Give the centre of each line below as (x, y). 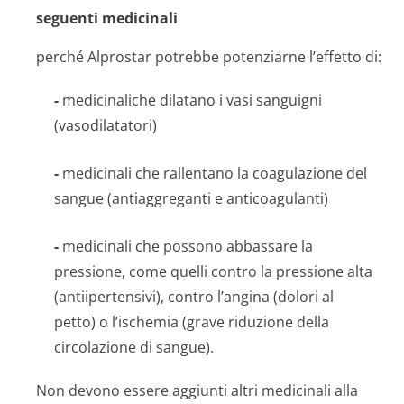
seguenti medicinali (107, 18)
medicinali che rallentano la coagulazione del (213, 173)
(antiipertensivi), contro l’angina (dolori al (194, 297)
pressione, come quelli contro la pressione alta (213, 271)
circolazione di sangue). (134, 347)
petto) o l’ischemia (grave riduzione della (192, 322)
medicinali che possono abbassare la (186, 246)
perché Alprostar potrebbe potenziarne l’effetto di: (209, 57)
